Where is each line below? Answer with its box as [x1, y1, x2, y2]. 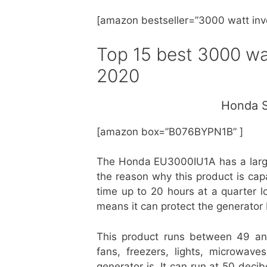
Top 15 [97, 43, 156, 65]
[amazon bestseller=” [97, 14, 198, 26]
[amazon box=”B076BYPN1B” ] [97, 125, 243, 138]
